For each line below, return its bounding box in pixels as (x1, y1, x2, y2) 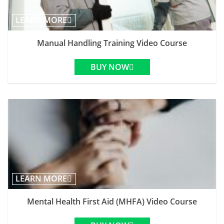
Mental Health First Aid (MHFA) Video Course (27, 195, 197, 207)
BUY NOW (90, 61, 129, 72)
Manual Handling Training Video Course (37, 37, 187, 48)
